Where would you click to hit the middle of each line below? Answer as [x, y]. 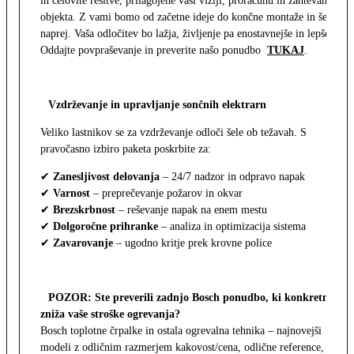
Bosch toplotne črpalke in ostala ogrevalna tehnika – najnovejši [181, 331]
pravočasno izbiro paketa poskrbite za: [126, 149]
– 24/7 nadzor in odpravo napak [232, 177]
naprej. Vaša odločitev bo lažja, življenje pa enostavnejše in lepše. [186, 34]
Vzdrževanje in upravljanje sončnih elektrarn [157, 105]
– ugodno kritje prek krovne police [192, 243]
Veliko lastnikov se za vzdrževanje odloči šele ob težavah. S [173, 133]
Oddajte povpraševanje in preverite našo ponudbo [154, 51]
